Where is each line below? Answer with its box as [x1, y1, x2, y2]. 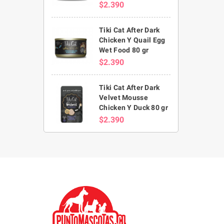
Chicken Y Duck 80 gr [99, 103, 168, 111]
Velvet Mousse [99, 93, 148, 101]
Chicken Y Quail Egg [99, 35, 165, 44]
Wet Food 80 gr [99, 45, 149, 54]
